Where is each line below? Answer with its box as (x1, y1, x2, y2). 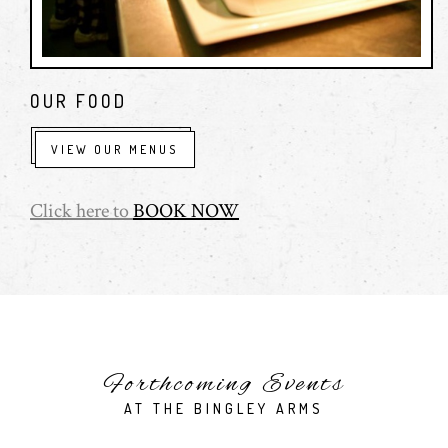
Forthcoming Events (103, 368, 345, 402)
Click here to (30, 198, 133, 225)
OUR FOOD (30, 90, 127, 113)
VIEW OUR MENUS (51, 142, 179, 158)
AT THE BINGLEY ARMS (124, 400, 324, 418)
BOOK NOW (133, 198, 239, 225)
